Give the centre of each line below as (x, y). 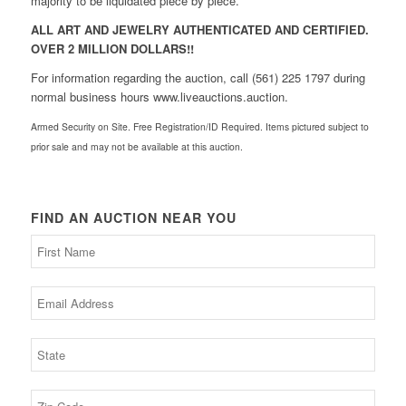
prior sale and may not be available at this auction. (136, 146)
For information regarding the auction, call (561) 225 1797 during (198, 77)
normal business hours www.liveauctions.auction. (159, 96)
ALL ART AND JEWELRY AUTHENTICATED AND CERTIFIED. (199, 29)
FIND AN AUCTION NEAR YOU (133, 217)
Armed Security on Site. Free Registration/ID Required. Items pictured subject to (199, 126)
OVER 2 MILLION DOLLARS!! (112, 48)
